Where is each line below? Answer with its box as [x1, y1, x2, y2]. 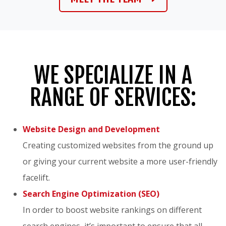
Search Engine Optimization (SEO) [23, 188, 159, 199]
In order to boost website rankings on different [23, 204, 202, 215]
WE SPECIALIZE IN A [34, 61, 192, 89]
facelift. [23, 172, 50, 183]
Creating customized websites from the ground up [23, 139, 213, 151]
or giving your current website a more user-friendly [23, 155, 217, 167]
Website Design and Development [23, 123, 160, 135]
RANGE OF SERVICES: [30, 83, 196, 111]
